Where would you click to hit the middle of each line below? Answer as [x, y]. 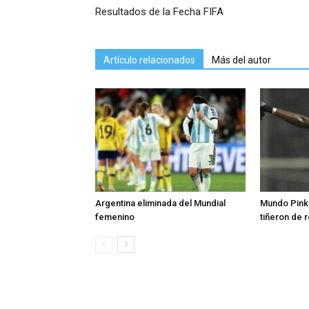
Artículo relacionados [149, 60]
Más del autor [241, 60]
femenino [115, 217]
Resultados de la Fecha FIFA [159, 12]
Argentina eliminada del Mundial [160, 203]
